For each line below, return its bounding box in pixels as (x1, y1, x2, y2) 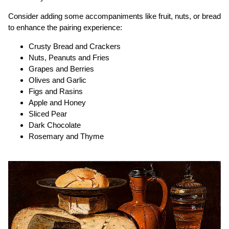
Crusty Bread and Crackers (29, 41, 121, 51)
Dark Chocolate (29, 120, 81, 129)
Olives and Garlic (29, 75, 86, 84)
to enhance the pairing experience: (8, 22, 122, 32)
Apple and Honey (29, 98, 86, 107)
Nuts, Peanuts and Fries (29, 53, 109, 62)
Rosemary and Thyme (29, 131, 104, 141)
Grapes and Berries (29, 64, 94, 73)
